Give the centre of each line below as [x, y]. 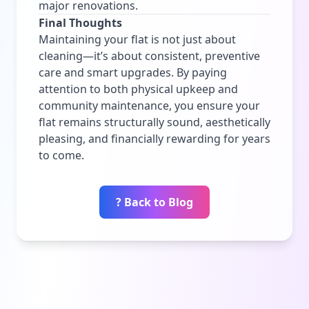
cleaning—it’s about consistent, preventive [149, 56]
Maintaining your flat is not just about [137, 39]
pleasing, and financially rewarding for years [154, 138]
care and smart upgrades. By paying [133, 72]
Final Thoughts [80, 22]
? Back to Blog [154, 202]
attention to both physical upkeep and [138, 89]
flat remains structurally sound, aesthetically [154, 122]
